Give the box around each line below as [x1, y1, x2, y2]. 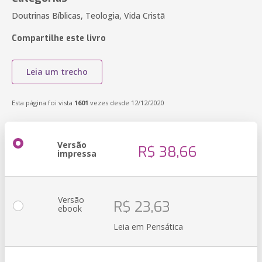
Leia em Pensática [113, 221, 183, 232]
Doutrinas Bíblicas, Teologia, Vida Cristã [12, 10, 165, 21]
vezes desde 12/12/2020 [88, 98, 164, 107]
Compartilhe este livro [12, 33, 106, 44]
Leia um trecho [26, 66, 88, 77]
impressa [57, 148, 96, 159]
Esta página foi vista [12, 98, 74, 107]
